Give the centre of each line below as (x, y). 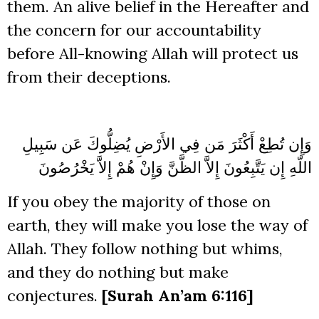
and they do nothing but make (118, 272)
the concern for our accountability (134, 30)
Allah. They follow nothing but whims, (145, 248)
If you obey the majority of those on (139, 201)
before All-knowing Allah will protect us (153, 53)
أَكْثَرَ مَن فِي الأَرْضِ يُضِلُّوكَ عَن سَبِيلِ (138, 144)
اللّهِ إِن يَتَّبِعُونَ (268, 168)
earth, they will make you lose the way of (157, 225)
